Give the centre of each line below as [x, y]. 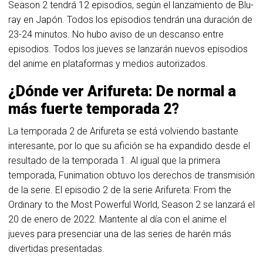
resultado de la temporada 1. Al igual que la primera [114, 161]
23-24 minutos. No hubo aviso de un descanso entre [116, 34]
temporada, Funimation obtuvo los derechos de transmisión [131, 175]
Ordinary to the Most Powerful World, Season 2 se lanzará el [131, 205]
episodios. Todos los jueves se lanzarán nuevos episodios [128, 49]
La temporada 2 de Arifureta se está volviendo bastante [123, 131]
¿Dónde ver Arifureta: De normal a [122, 91]
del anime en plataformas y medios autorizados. [108, 64]
